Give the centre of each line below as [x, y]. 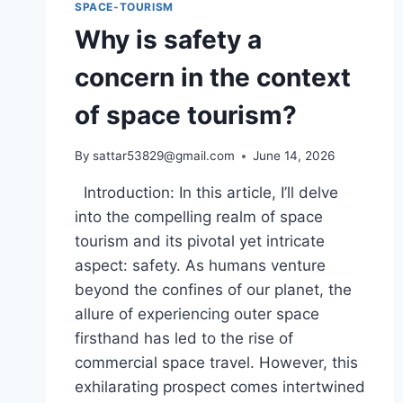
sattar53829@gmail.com [164, 156]
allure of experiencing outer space [197, 314]
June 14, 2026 [294, 156]
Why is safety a [168, 40]
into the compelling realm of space [199, 217]
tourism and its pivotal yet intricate [200, 241]
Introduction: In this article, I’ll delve [206, 193]
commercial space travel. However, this [216, 363]
